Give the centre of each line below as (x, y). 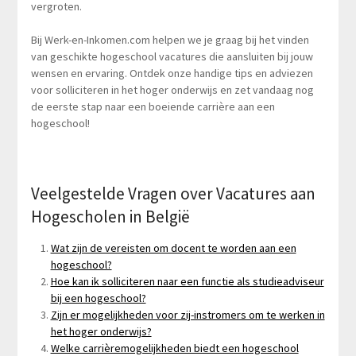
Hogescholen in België (110, 216)
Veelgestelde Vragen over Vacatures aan (173, 193)
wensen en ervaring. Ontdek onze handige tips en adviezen (172, 73)
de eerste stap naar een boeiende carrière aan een (153, 106)
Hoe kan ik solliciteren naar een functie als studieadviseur (187, 281)
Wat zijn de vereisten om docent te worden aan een (173, 248)
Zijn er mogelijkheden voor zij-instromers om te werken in (188, 314)
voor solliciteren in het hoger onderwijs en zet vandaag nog (172, 89)
